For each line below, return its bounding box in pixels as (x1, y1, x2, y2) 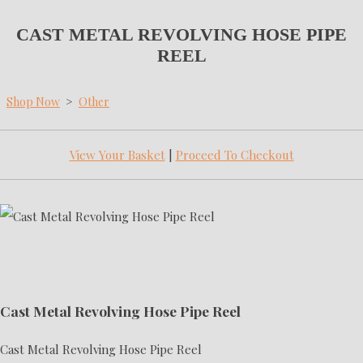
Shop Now (6, 93, 60, 109)
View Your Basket (69, 146, 165, 163)
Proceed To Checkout (175, 146, 294, 163)
